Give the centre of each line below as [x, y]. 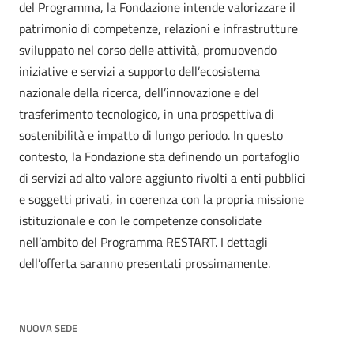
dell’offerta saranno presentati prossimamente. [145, 263]
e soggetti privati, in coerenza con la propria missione [162, 199]
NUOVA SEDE [48, 328]
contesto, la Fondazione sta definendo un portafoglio [159, 156]
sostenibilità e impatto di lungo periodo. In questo [151, 135]
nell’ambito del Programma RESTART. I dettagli [143, 242]
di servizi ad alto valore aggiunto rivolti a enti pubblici [162, 178]
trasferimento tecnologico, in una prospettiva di [147, 114]
